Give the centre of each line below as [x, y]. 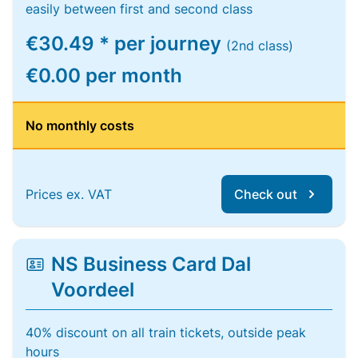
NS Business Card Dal [151, 264]
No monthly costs [80, 125]
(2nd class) [260, 46]
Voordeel [92, 290]
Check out [266, 194]
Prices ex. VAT [69, 194]
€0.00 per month [104, 76]
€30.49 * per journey [126, 44]
